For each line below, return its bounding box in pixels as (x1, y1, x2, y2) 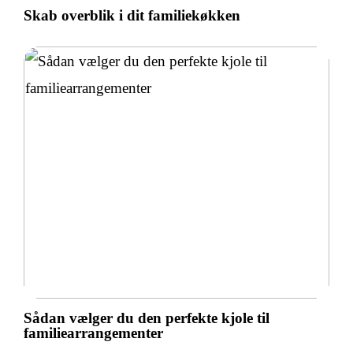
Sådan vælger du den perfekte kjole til (24, 309, 269, 326)
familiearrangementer (24, 324, 163, 341)
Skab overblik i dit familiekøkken (24, 7, 240, 24)
